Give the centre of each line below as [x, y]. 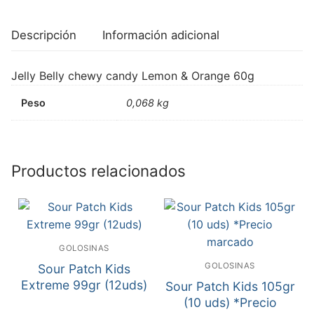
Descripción [44, 35]
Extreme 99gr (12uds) [84, 285]
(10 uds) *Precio [230, 303]
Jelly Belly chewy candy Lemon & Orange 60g [133, 75]
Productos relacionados [98, 170]
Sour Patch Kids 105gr [230, 287]
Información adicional [161, 35]
